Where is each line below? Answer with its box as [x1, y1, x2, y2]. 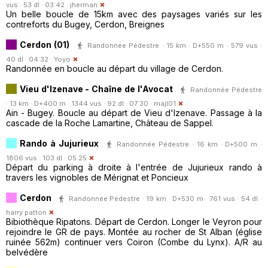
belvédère [6, 246, 48, 257]
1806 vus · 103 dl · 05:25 [6, 153, 87, 162]
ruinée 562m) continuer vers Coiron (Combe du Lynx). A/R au [6, 236, 262, 247]
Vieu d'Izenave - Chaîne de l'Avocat [20, 83, 173, 94]
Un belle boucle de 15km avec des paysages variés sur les [6, 8, 262, 19]
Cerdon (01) [20, 39, 70, 50]
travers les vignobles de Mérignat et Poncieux [6, 172, 188, 182]
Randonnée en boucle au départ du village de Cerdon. [6, 63, 223, 74]
